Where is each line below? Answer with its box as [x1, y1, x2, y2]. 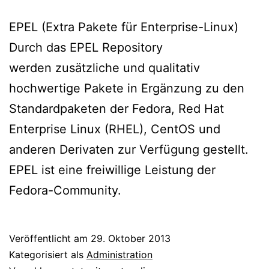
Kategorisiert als [9, 248, 86, 261]
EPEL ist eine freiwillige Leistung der [9, 162, 216, 177]
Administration [86, 248, 153, 261]
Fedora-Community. [9, 183, 121, 198]
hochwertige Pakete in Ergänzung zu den [9, 80, 244, 95]
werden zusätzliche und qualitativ [9, 60, 200, 75]
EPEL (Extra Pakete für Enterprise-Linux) [9, 19, 238, 34]
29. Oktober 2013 [91, 232, 171, 244]
